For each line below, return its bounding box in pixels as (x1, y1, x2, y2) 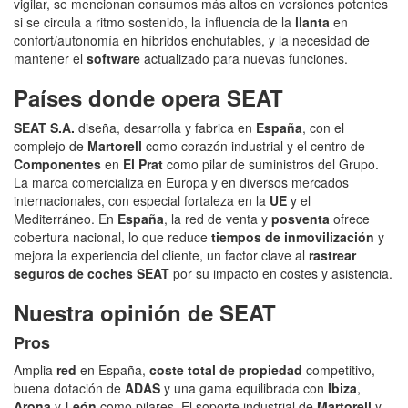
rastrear (309, 245, 356, 264)
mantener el (14, 48, 87, 67)
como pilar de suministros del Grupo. (163, 154, 379, 173)
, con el (302, 117, 344, 137)
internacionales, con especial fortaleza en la (14, 190, 270, 209)
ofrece (330, 209, 370, 228)
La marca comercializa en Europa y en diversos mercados (14, 172, 349, 191)
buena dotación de (14, 378, 125, 397)
